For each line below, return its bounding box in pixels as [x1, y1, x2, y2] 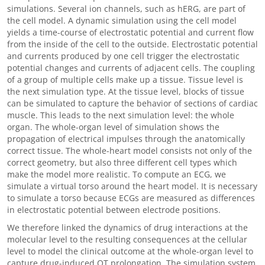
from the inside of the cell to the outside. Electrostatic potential [7, 38, 258, 50]
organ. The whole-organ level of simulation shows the [7, 121, 219, 132]
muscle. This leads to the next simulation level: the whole [7, 109, 234, 121]
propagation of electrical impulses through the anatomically [7, 133, 245, 144]
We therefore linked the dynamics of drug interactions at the [7, 222, 248, 233]
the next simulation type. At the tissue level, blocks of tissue [7, 86, 244, 97]
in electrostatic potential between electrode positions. [7, 204, 221, 215]
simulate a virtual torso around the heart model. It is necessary [7, 180, 257, 192]
